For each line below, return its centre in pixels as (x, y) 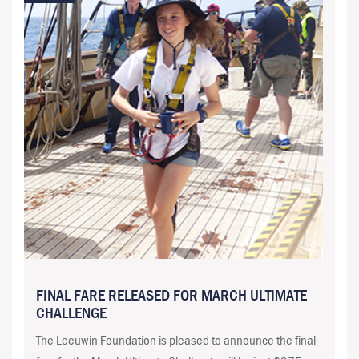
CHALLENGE (71, 313)
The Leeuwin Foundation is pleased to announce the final (176, 340)
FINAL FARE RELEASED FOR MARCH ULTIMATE (171, 295)
